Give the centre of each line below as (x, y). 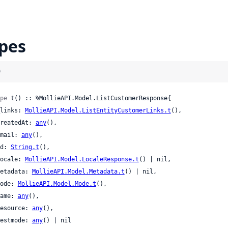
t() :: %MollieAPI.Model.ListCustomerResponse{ (89, 98)
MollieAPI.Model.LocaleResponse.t (82, 160)
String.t (25, 147)
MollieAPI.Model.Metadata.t (78, 172)
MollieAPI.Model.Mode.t (57, 184)
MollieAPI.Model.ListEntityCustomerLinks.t (98, 111)
